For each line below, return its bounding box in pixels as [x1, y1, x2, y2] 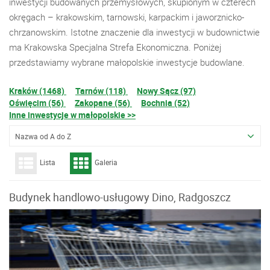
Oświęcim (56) [9, 97, 66, 108]
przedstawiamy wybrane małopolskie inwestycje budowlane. [9, 56, 245, 68]
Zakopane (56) [75, 97, 132, 108]
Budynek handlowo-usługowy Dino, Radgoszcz [9, 190, 231, 204]
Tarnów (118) [75, 85, 128, 96]
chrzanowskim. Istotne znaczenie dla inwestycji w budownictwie [9, 26, 260, 38]
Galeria [95, 157, 118, 168]
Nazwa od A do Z [15, 131, 71, 141]
